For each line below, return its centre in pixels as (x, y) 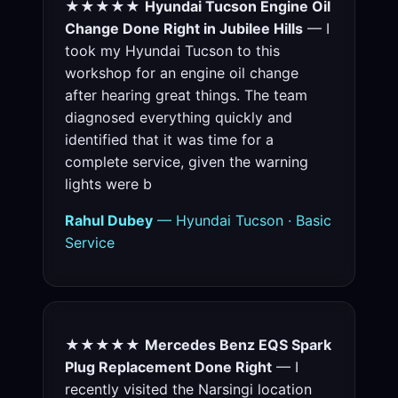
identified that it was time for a (169, 140)
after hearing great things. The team (186, 96)
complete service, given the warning (187, 162)
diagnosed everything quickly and (179, 118)
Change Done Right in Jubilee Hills (184, 29)
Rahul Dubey (109, 221)
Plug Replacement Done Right (168, 367)
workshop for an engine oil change (182, 73)
